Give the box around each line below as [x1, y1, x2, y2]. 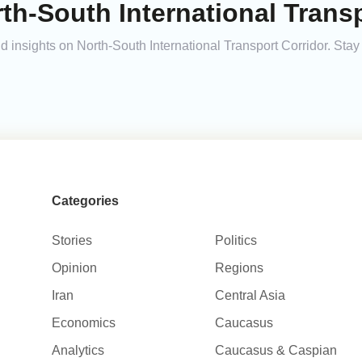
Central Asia [215, 288, 286, 302]
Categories [51, 194, 119, 208]
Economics [51, 316, 116, 330]
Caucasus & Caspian [215, 343, 338, 357]
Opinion [51, 261, 97, 275]
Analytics [51, 343, 104, 357]
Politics [215, 234, 258, 247]
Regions [215, 261, 264, 275]
